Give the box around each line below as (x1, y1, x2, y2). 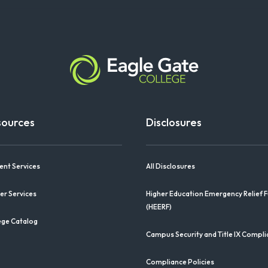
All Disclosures (146, 162, 195, 170)
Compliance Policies (146, 257, 214, 266)
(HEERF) (146, 202, 172, 211)
